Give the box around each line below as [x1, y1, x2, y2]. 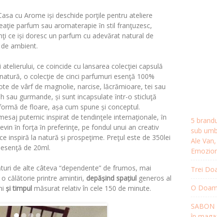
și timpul [4, 183, 32, 193]
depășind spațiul [86, 173, 137, 183]
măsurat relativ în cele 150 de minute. [32, 183, 151, 193]
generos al [137, 173, 171, 183]
